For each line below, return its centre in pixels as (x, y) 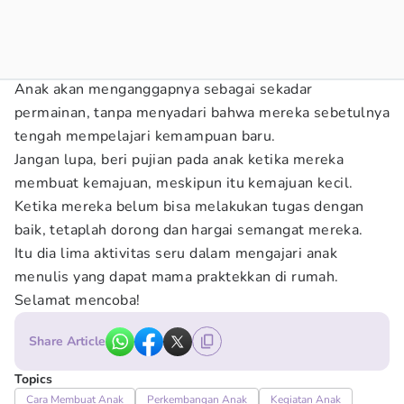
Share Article (67, 341)
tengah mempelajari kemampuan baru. (145, 136)
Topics (33, 379)
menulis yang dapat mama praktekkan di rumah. (177, 277)
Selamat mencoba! (78, 300)
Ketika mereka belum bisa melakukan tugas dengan (189, 207)
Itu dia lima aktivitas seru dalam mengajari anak (176, 253)
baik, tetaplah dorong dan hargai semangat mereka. (189, 230)
